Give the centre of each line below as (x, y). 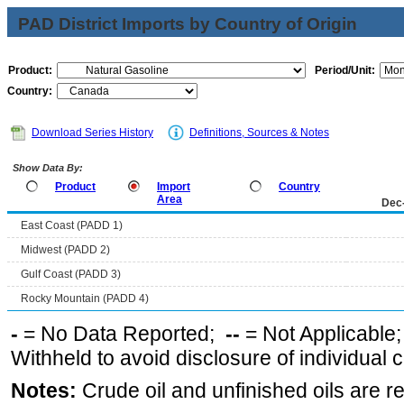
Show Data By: (46, 168)
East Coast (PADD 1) (72, 225)
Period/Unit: (345, 70)
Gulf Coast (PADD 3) (71, 274)
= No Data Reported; (122, 334)
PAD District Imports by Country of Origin (188, 24)
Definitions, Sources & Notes (259, 133)
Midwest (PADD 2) (65, 250)
